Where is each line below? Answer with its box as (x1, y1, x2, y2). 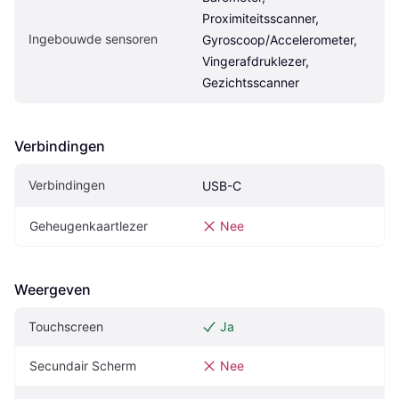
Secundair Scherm (29, 357, 136, 373)
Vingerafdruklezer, (202, 53, 309, 69)
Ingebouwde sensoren (28, 30, 158, 46)
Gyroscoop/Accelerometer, (202, 31, 357, 47)
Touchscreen (28, 318, 103, 334)
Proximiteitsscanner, (202, 10, 319, 26)
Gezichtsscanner (202, 74, 299, 90)
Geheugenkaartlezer (29, 217, 148, 233)
